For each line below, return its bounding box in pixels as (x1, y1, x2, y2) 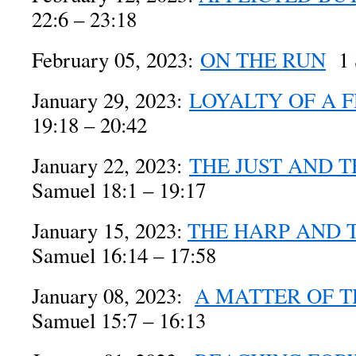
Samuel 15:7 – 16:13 (32, 306, 206, 335)
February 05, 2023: (32, 45, 200, 74)
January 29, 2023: (32, 86, 189, 114)
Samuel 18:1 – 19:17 (32, 176, 206, 204)
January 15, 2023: (32, 216, 188, 245)
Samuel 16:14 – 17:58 (32, 241, 216, 269)
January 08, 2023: (32, 281, 195, 310)
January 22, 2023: (32, 151, 189, 180)
